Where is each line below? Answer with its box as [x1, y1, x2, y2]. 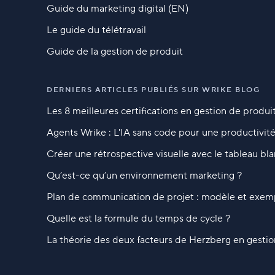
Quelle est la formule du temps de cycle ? [47, 212, 230, 225]
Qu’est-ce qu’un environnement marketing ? [47, 169, 242, 182]
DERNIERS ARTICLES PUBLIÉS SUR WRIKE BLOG [47, 85, 260, 95]
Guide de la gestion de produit [47, 45, 183, 58]
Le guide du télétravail [47, 23, 146, 36]
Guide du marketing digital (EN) [47, 2, 188, 15]
